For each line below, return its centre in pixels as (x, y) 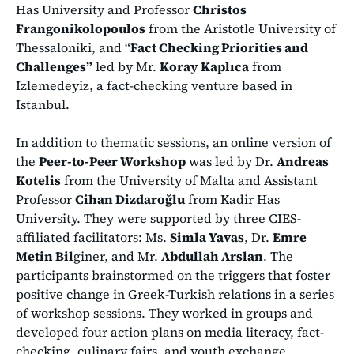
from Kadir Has (232, 200)
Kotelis (38, 181)
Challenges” (54, 67)
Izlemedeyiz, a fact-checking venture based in (154, 86)
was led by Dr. (231, 162)
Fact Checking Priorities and (219, 48)
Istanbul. (43, 105)
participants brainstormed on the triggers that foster (173, 275)
